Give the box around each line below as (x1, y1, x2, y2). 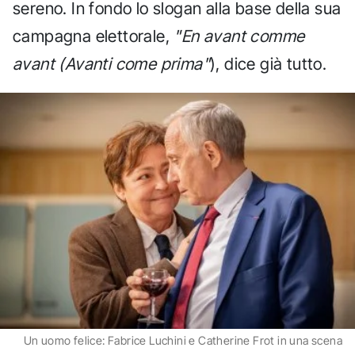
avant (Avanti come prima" (13, 54, 210, 74)
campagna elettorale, (13, 26, 174, 47)
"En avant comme (174, 26, 305, 47)
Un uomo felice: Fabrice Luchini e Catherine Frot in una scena (23, 334, 342, 348)
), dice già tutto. (210, 54, 327, 74)
